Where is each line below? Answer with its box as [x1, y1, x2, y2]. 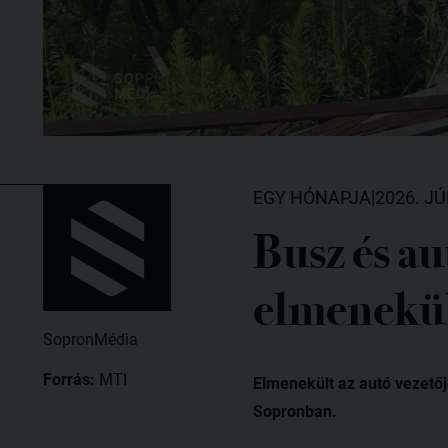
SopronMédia [43, 329, 138, 349]
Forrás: [43, 369, 99, 389]
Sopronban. [252, 401, 337, 421]
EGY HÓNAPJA [252, 186, 371, 208]
